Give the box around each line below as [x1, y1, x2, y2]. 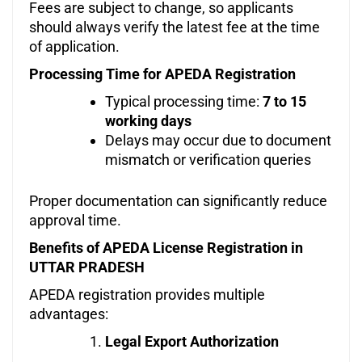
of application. [29, 38, 120, 56]
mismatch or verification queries [105, 151, 311, 169]
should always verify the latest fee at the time [29, 19, 320, 36]
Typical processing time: [105, 93, 263, 111]
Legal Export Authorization [105, 333, 279, 351]
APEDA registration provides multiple [29, 286, 265, 304]
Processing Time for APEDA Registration [29, 65, 296, 83]
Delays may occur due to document [105, 132, 331, 149]
